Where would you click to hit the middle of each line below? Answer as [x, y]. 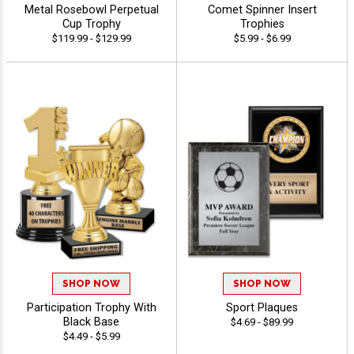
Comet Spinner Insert [262, 9]
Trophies [262, 24]
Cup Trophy [91, 24]
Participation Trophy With [91, 308]
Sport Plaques [262, 308]
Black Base [91, 322]
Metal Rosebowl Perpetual [91, 9]
